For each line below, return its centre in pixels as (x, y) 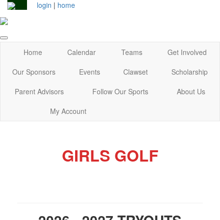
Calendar (82, 52)
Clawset (136, 71)
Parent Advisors (39, 91)
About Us (191, 91)
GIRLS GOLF (110, 155)
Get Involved (187, 52)
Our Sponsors (34, 71)
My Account (68, 111)
